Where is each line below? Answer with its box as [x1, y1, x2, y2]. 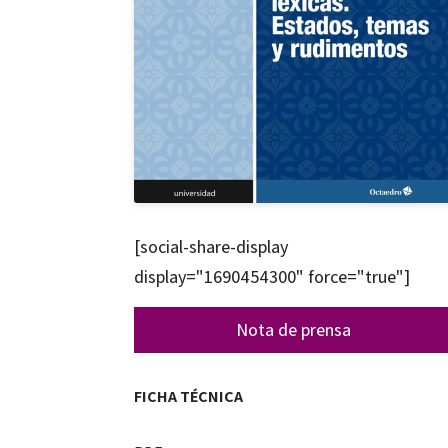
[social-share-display [134, 235, 289, 259]
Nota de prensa [236, 317, 352, 341]
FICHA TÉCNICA [134, 386, 244, 408]
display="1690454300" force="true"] [134, 265, 411, 289]
